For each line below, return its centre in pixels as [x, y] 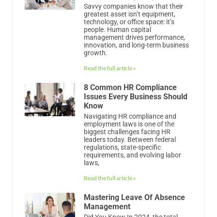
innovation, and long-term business [136, 45]
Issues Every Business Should [135, 96]
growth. [95, 53]
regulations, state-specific [122, 147]
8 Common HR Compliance [130, 87]
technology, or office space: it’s [129, 22]
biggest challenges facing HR [127, 132]
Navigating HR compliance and [130, 116]
